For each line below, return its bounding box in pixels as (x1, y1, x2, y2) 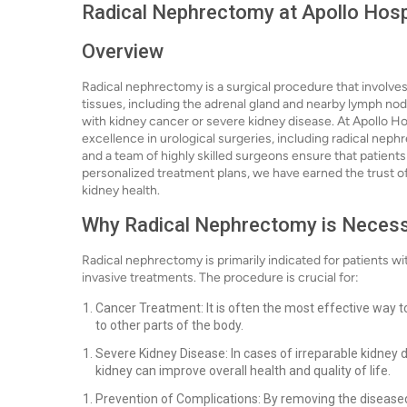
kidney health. (82, 183, 160, 198)
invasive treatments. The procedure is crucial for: (82, 270, 359, 285)
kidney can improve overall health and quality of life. (95, 363, 391, 378)
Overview (82, 40, 164, 63)
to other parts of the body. (95, 318, 243, 333)
